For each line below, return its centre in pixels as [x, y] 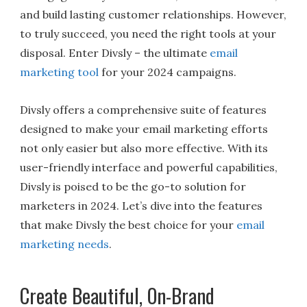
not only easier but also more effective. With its [144, 148]
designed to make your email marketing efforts [144, 128]
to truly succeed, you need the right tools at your [148, 33]
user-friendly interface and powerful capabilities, [149, 167]
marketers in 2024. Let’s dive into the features [142, 205]
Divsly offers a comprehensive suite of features [144, 109]
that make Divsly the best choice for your [128, 224]
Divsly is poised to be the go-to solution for [133, 186]
